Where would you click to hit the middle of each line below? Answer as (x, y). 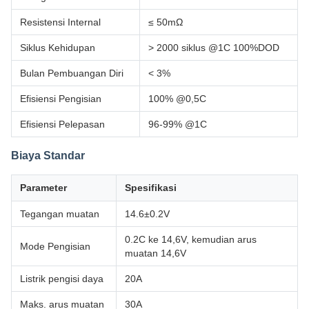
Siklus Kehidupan (58, 48)
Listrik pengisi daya (62, 279)
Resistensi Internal (60, 22)
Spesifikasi (151, 188)
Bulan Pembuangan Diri (72, 73)
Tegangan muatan (60, 214)
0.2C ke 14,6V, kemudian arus (191, 239)
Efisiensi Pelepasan (62, 124)
